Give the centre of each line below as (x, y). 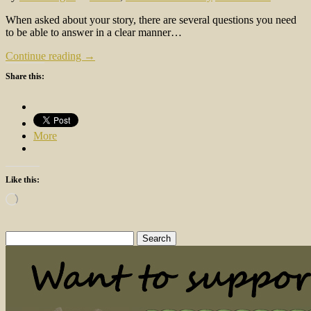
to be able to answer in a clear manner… (94, 32)
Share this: (25, 76)
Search (20, 236)
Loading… (35, 197)
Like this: (23, 179)
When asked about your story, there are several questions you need (151, 19)
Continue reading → (50, 56)
